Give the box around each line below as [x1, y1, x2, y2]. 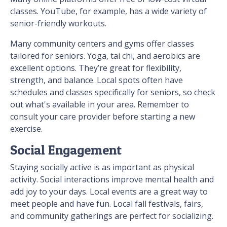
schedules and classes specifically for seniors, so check [10, 87, 215, 98]
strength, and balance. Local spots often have [10, 74, 183, 86]
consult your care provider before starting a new [10, 111, 195, 123]
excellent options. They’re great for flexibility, [10, 62, 181, 74]
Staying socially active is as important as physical [10, 162, 194, 173]
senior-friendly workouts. [10, 18, 106, 29]
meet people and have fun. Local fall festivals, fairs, [10, 198, 203, 210]
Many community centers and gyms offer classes [10, 38, 194, 50]
